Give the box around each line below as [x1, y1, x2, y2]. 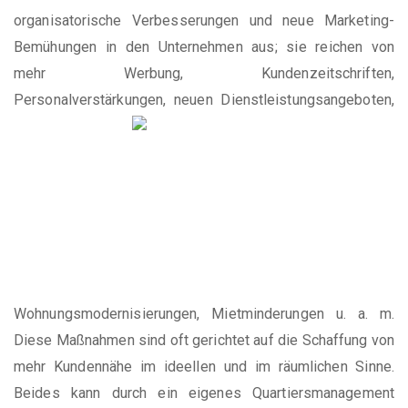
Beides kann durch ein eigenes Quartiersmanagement [14, 384, 394, 402]
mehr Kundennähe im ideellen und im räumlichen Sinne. [14, 358, 394, 375]
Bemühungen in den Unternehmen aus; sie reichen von [14, 38, 394, 56]
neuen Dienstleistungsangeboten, [166, 91, 394, 108]
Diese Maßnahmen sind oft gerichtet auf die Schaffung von [14, 331, 394, 349]
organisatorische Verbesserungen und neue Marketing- [14, 12, 394, 29]
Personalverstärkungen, [14, 91, 167, 108]
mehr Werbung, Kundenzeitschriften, [14, 65, 394, 82]
